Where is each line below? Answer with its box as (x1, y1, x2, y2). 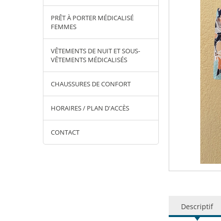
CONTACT (51, 128, 79, 137)
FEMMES (51, 22, 76, 31)
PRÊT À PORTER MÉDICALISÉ (51, 13, 134, 22)
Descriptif (181, 202, 213, 211)
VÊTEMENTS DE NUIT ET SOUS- (51, 46, 140, 55)
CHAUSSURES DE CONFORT (51, 79, 131, 88)
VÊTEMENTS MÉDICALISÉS (51, 55, 127, 64)
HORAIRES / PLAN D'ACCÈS (51, 104, 129, 112)
